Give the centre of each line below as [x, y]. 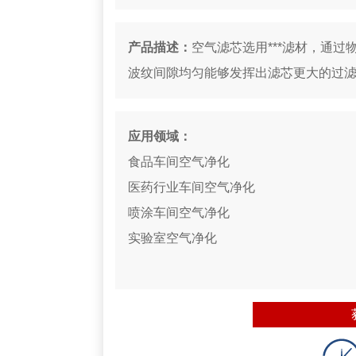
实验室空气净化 [172, 238]
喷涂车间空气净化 [179, 212]
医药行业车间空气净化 [192, 187]
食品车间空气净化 [179, 161]
